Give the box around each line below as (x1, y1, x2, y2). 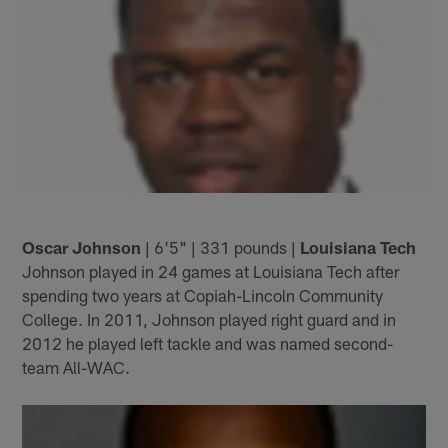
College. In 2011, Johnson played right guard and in (22, 308, 397, 329)
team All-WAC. (22, 356, 131, 377)
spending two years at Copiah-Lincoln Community (22, 284, 384, 305)
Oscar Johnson (22, 236, 142, 257)
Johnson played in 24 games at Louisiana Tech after (22, 260, 400, 281)
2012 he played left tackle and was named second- (22, 332, 394, 353)
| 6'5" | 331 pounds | (141, 236, 301, 257)
